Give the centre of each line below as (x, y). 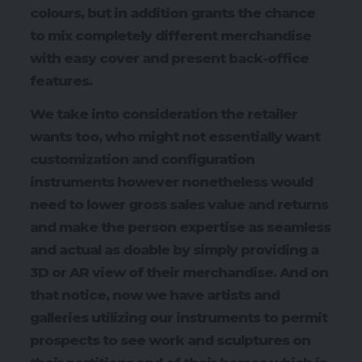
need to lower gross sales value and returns (179, 204)
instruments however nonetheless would (171, 181)
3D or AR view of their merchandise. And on (179, 272)
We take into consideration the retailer (164, 114)
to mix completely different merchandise (170, 36)
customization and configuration (142, 159)
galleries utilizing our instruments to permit (179, 317)
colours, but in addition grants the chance (173, 13)
